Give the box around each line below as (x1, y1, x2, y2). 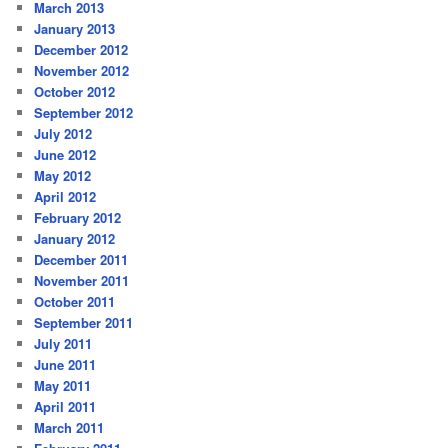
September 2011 (34, 313, 134, 333)
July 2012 (34, 124, 93, 144)
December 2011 (34, 250, 129, 270)
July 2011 (34, 334, 93, 354)
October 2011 (34, 292, 116, 312)
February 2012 (34, 208, 122, 228)
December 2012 (34, 40, 129, 60)
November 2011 (34, 271, 130, 291)
